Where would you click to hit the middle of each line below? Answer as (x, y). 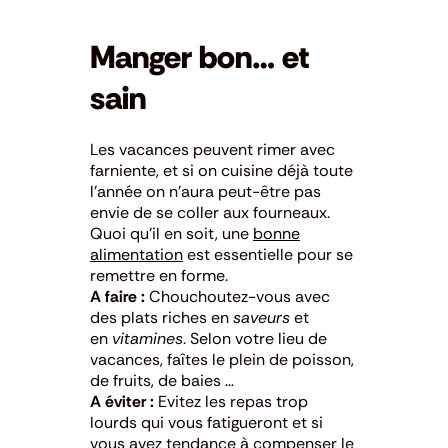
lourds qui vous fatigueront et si (206, 422)
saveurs (261, 317)
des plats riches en (161, 317)
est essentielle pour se (268, 254)
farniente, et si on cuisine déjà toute (221, 170)
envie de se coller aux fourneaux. (210, 212)
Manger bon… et (199, 56)
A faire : (117, 296)
